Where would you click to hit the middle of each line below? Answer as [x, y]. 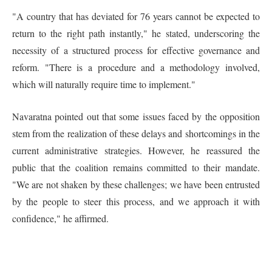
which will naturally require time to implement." [104, 84]
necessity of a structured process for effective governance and [136, 50]
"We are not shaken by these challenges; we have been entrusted [136, 185]
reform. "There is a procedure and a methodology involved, [136, 67]
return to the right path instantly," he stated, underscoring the [136, 33]
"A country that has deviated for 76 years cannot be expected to [136, 16]
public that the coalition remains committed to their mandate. [136, 168]
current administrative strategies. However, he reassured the [136, 151]
